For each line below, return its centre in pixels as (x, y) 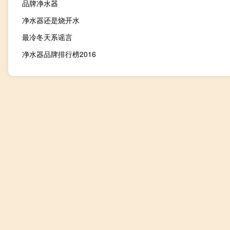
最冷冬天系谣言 (47, 37)
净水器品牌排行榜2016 (59, 54)
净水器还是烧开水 (51, 20)
